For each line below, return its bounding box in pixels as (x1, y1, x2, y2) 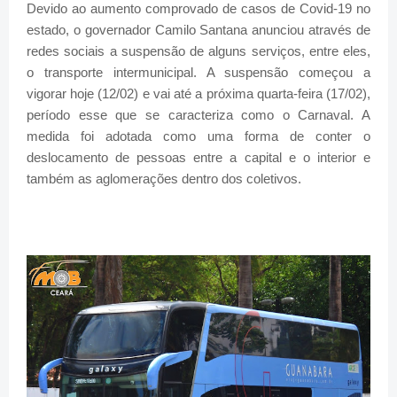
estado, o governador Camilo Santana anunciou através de (27, 22, 370, 38)
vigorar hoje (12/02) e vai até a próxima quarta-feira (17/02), (27, 86, 370, 102)
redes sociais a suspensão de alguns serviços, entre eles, (27, 43, 370, 59)
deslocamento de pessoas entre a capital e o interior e (27, 150, 370, 166)
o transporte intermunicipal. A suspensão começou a (27, 65, 370, 81)
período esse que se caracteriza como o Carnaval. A (27, 107, 370, 123)
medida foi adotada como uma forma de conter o (27, 128, 370, 144)
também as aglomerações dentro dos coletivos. (27, 171, 301, 187)
